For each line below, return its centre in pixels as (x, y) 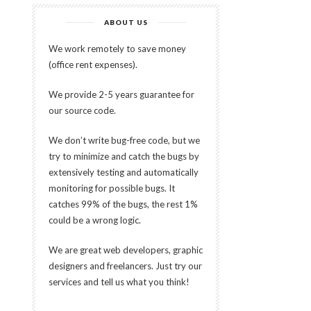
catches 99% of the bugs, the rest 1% (123, 204)
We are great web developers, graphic (126, 250)
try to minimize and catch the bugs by (124, 156)
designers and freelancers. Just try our (125, 266)
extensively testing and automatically (124, 172)
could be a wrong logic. (95, 220)
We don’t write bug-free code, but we (124, 140)
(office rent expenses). (93, 65)
